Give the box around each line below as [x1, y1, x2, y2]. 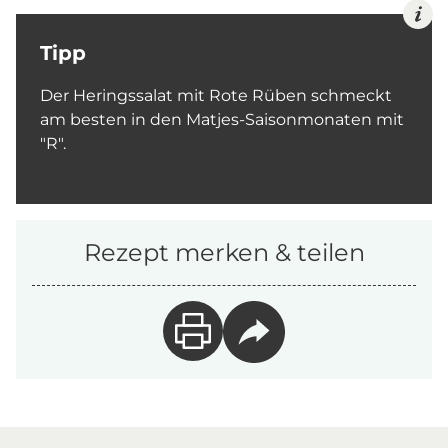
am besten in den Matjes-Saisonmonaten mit [40, 110, 404, 129]
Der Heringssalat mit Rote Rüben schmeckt [40, 86, 392, 105]
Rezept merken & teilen [83, 238, 365, 267]
